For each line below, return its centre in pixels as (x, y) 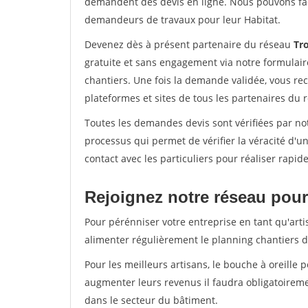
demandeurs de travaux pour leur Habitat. (183, 20)
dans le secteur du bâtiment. (151, 300)
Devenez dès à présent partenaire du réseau (189, 44)
